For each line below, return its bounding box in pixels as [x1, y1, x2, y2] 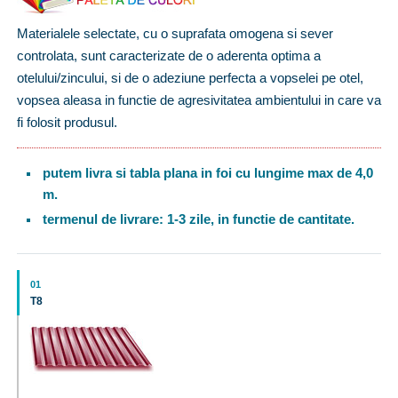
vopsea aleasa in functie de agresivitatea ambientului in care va [17, 92, 381, 108]
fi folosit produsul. [17, 115, 117, 131]
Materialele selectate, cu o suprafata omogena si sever [17, 26, 333, 42]
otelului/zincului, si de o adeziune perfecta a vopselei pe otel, [17, 70, 363, 86]
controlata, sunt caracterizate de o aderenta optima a [17, 48, 321, 64]
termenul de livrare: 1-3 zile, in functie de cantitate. [42, 212, 354, 227]
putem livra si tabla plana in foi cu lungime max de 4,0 [42, 166, 373, 181]
